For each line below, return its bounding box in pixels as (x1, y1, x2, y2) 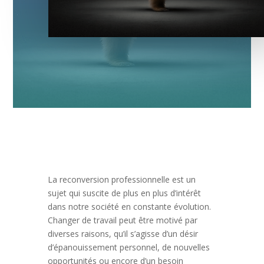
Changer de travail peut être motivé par (47, 214, 197, 226)
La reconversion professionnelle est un (47, 174, 196, 186)
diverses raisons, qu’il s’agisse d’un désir (47, 228, 198, 240)
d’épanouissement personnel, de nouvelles (47, 242, 210, 253)
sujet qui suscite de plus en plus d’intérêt (47, 187, 201, 199)
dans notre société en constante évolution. (47, 201, 211, 213)
